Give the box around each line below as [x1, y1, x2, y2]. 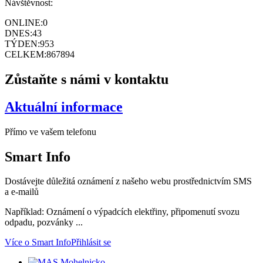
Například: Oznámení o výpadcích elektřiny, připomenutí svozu [5, 207, 240, 217]
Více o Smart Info [5, 237, 71, 248]
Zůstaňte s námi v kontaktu [5, 71, 168, 87]
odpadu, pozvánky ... [5, 217, 83, 228]
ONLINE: [5, 17, 43, 28]
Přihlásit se [71, 237, 111, 248]
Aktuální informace [5, 99, 123, 114]
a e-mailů [5, 187, 39, 197]
